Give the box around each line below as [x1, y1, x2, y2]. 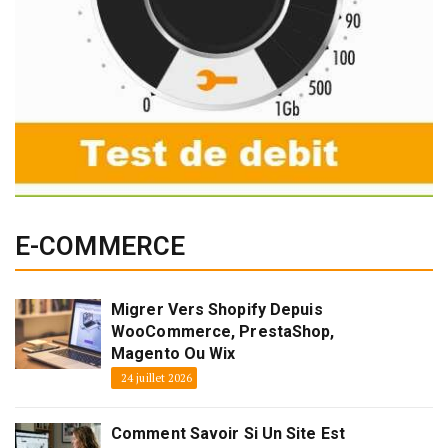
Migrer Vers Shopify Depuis [111, 300, 323, 320]
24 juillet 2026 [121, 371, 193, 386]
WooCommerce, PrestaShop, [111, 322, 335, 342]
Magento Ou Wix [111, 344, 236, 364]
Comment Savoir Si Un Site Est [111, 424, 345, 444]
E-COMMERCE [15, 231, 185, 262]
